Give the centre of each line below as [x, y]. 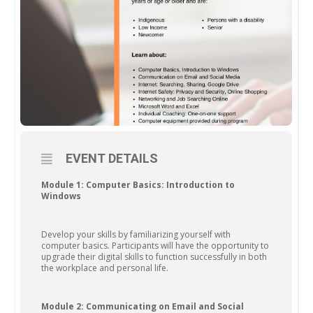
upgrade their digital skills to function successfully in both [154, 257]
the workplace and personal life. [105, 268]
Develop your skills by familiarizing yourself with [136, 234]
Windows [61, 196]
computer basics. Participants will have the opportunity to [155, 246]
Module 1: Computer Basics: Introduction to [138, 185]
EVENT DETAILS [112, 158]
